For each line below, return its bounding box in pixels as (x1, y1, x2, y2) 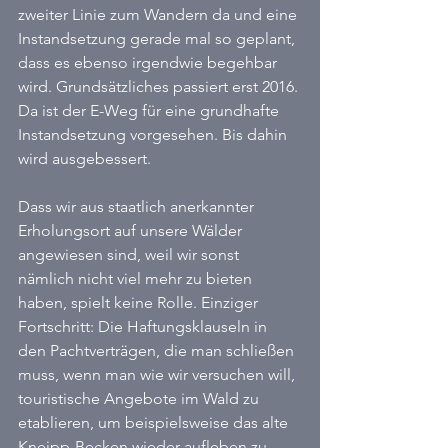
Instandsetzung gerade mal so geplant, (18, 29, 299, 48)
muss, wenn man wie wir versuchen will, (18, 365, 299, 384)
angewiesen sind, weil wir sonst (18, 245, 243, 264)
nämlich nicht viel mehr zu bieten (18, 269, 256, 288)
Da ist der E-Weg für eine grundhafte (18, 101, 283, 120)
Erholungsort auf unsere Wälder (18, 221, 246, 240)
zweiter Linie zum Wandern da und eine (18, 5, 301, 24)
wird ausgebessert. (18, 149, 151, 168)
